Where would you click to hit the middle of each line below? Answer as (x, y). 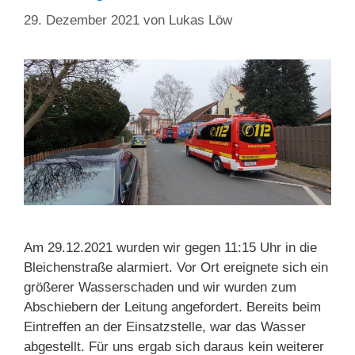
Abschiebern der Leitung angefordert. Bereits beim (172, 307)
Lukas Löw (200, 20)
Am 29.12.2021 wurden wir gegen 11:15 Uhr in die (170, 247)
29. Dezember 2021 (82, 20)
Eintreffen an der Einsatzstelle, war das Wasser (165, 326)
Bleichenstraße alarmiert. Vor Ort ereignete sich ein (176, 267)
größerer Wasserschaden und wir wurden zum (160, 287)
